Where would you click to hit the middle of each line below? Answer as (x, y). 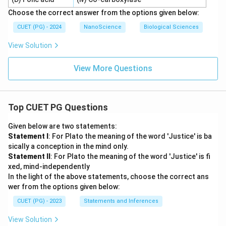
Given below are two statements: (63, 126)
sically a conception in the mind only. (69, 146)
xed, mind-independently (49, 166)
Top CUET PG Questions (58, 107)
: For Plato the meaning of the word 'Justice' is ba (130, 136)
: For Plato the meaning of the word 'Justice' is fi (130, 156)
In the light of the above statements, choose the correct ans (108, 177)
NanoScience (103, 27)
